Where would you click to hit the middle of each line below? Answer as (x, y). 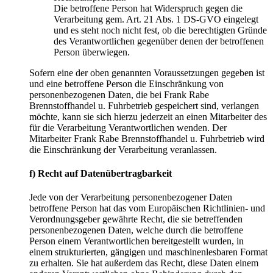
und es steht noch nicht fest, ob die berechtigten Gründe (160, 30)
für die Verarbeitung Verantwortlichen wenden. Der (128, 127)
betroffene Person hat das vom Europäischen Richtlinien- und (147, 208)
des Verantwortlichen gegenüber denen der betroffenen (159, 41)
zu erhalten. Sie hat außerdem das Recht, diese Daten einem (144, 263)
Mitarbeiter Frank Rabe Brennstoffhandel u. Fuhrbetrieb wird (147, 138)
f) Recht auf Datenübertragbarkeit (101, 173)
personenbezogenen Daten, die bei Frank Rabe (119, 94)
